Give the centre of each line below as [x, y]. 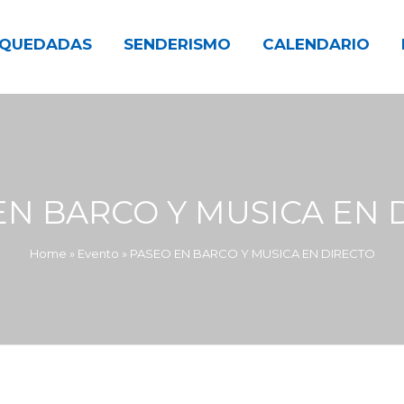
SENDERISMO [177, 45]
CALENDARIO [316, 45]
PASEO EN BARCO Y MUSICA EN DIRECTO [252, 253]
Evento [98, 253]
